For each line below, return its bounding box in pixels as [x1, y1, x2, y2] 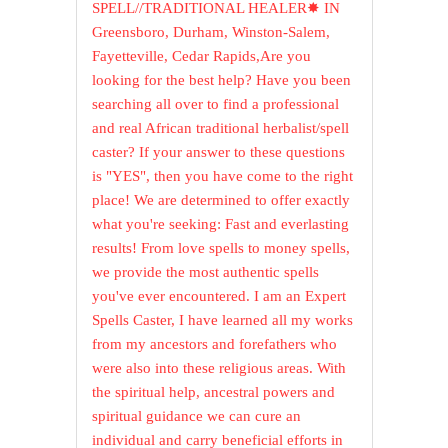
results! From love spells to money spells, [92, 240, 351, 257]
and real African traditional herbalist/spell [92, 120, 350, 137]
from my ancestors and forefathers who [92, 336, 338, 353]
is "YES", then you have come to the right [92, 168, 354, 185]
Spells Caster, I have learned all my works [92, 312, 354, 329]
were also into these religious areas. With [92, 360, 347, 377]
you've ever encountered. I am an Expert [92, 288, 347, 305]
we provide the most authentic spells [92, 264, 320, 281]
